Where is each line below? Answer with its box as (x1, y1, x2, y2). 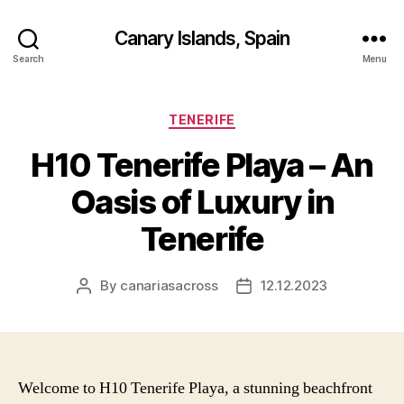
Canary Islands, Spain (114, 26, 290, 50)
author (82, 297, 125, 315)
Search (13, 52, 44, 64)
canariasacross (120, 276, 218, 294)
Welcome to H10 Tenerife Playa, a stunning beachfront (18, 377, 372, 399)
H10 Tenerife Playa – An (31, 144, 373, 185)
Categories (201, 106, 281, 125)
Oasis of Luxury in (69, 181, 335, 222)
